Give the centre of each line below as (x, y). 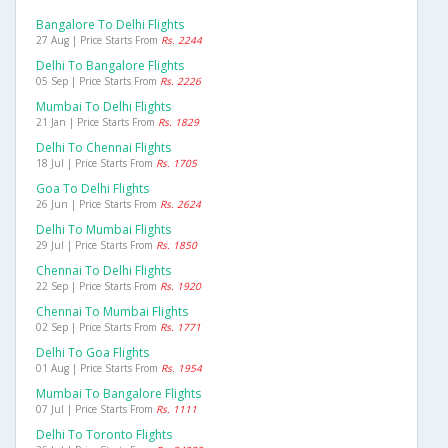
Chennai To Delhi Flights (103, 271)
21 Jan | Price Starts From (97, 122)
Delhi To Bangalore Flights (110, 66)
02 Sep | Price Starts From (98, 327)
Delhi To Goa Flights (92, 353)
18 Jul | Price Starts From (96, 163)
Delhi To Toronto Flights (104, 435)
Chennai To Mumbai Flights (112, 312)
